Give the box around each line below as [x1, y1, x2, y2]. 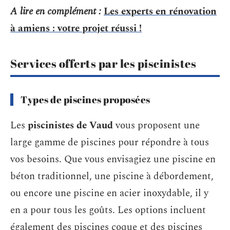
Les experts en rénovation [104, 4, 217, 19]
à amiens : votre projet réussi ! [10, 21, 142, 36]
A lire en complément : [10, 4, 101, 19]
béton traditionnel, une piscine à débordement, [10, 169, 214, 184]
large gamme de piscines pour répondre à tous [10, 135, 209, 150]
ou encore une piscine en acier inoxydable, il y [10, 186, 208, 201]
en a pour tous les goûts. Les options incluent [10, 203, 206, 218]
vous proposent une [113, 118, 200, 133]
